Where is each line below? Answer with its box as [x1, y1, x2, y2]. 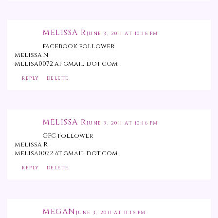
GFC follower [42, 131, 93, 141]
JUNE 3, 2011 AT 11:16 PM [75, 209, 146, 217]
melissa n [15, 51, 48, 60]
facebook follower [42, 42, 115, 51]
